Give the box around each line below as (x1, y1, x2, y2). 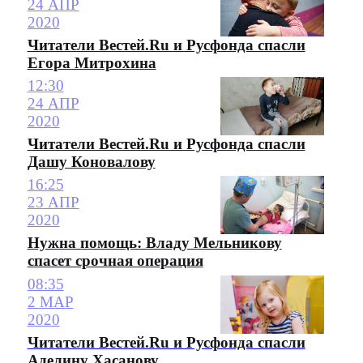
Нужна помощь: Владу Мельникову (27, 234, 282, 252)
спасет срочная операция (27, 252, 203, 270)
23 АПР (27, 194, 79, 211)
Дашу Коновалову (27, 153, 156, 170)
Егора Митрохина (27, 53, 156, 71)
